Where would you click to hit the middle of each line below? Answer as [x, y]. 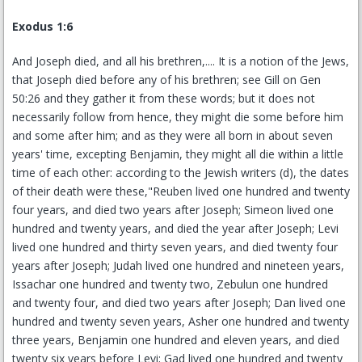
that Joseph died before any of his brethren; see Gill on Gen [166, 80]
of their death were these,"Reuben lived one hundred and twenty [181, 191]
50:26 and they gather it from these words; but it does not [164, 98]
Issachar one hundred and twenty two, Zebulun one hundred [170, 284]
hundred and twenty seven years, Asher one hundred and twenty [181, 321]
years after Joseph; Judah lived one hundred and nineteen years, [178, 265]
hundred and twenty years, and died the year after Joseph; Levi [175, 228]
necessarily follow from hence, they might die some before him [178, 117]
